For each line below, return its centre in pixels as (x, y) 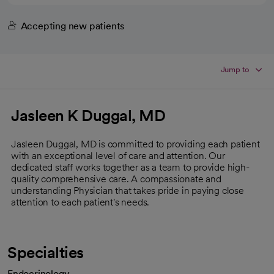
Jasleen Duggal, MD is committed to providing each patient (135, 144)
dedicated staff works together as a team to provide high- (130, 167)
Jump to (235, 69)
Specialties (46, 252)
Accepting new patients (72, 26)
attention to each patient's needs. (80, 202)
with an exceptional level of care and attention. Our (118, 155)
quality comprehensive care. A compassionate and (116, 179)
